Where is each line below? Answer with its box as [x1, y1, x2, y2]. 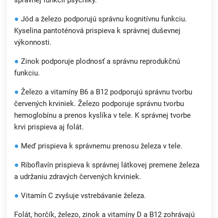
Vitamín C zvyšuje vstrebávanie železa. [19, 191, 146, 200]
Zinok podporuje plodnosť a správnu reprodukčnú [19, 57, 180, 66]
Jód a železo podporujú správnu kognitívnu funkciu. [19, 15, 187, 24]
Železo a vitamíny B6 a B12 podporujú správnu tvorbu [19, 88, 192, 97]
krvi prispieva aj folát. [14, 123, 84, 132]
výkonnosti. [14, 38, 52, 47]
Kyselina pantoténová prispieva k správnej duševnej [14, 26, 181, 36]
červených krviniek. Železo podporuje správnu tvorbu [14, 99, 184, 109]
